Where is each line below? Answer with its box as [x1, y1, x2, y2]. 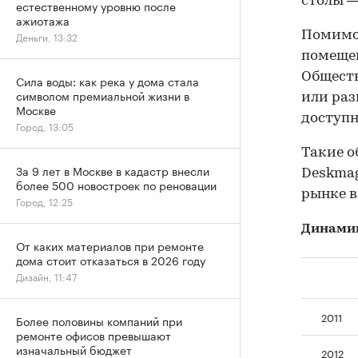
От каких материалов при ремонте [16, 237, 204, 254]
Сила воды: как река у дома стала [16, 72, 199, 89]
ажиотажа [16, 11, 70, 29]
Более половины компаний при [16, 312, 182, 329]
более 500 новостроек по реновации [16, 176, 217, 193]
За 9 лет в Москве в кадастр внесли [16, 161, 209, 179]
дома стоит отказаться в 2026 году [16, 251, 205, 268]
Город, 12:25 [16, 193, 73, 209]
